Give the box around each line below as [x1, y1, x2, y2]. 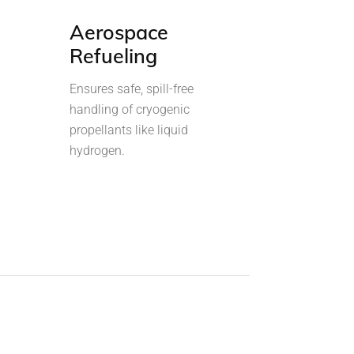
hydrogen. [69, 142, 125, 158]
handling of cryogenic [69, 101, 190, 117]
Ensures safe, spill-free [69, 81, 194, 96]
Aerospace [69, 19, 168, 44]
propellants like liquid [69, 122, 188, 137]
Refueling [69, 43, 157, 68]
